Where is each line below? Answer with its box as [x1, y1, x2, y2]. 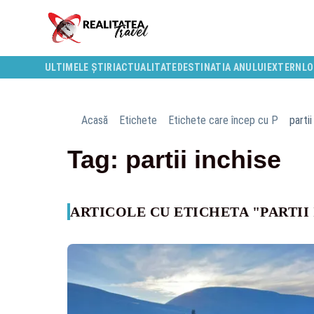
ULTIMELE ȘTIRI [45, 62, 116, 73]
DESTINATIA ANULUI [177, 62, 267, 73]
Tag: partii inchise [67, 145, 281, 174]
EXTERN [266, 62, 302, 73]
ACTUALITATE [115, 62, 177, 73]
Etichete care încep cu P [168, 114, 278, 127]
